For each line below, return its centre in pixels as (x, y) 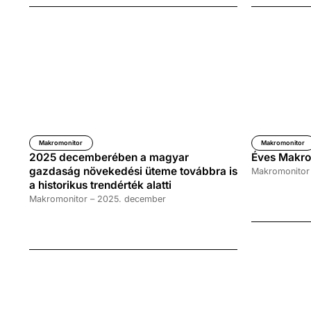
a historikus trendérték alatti (100, 185)
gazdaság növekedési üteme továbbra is (133, 171)
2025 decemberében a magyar (109, 157)
